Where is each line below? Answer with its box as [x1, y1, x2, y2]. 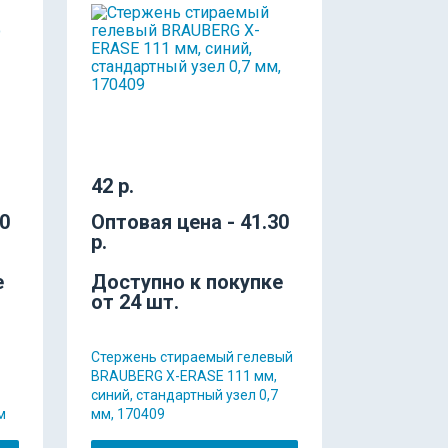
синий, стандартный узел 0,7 [91, 386, 278, 403]
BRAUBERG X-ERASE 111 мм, [91, 367, 277, 384]
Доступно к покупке [91, 269, 283, 294]
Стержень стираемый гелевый [91, 348, 293, 365]
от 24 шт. [91, 289, 179, 314]
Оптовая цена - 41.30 [91, 209, 289, 234]
